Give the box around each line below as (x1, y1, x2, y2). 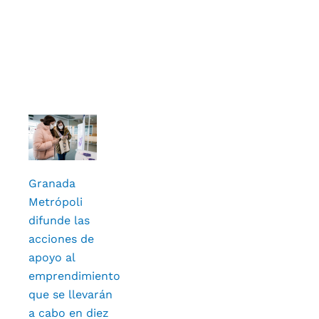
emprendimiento (28, 269, 120, 283)
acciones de (28, 232, 94, 246)
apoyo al (28, 251, 75, 265)
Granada (28, 177, 75, 191)
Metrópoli (28, 195, 83, 209)
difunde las (28, 214, 90, 228)
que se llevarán (28, 288, 113, 302)
